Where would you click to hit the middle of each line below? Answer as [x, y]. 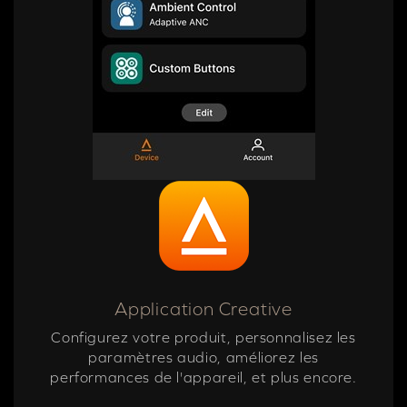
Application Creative [203, 309]
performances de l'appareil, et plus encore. [203, 377]
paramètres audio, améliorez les [203, 357]
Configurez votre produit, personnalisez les [203, 338]
